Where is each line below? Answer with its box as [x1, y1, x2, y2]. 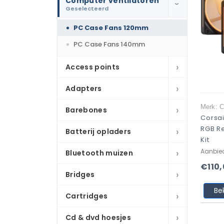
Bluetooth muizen [65, 148, 133, 158]
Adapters [65, 83, 102, 93]
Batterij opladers [65, 126, 131, 136]
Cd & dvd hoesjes [65, 212, 131, 222]
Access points [65, 62, 120, 72]
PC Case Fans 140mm [73, 39, 145, 49]
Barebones [65, 105, 107, 115]
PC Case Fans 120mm [73, 23, 148, 32]
